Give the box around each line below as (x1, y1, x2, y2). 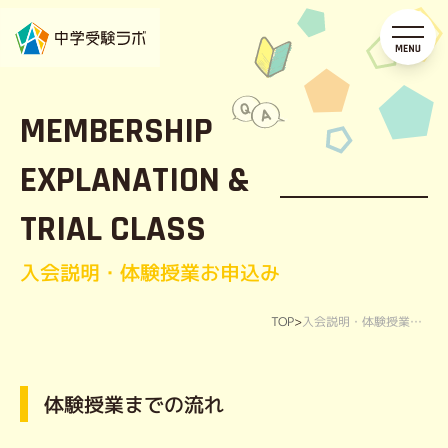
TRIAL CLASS (20, 207, 206, 252)
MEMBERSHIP (20, 109, 213, 154)
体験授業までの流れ (43, 389, 225, 418)
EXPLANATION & (20, 158, 250, 203)
